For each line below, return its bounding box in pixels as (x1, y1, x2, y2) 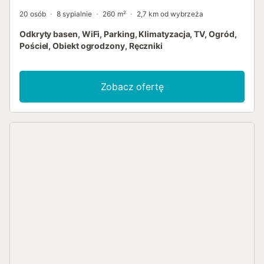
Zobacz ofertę (100, 81, 164, 93)
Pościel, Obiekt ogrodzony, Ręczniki (19, 41, 163, 51)
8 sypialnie (57, 9, 92, 18)
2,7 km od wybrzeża (137, 9, 203, 18)
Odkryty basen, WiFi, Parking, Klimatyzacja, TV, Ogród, (19, 29, 237, 39)
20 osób (19, 9, 46, 18)
